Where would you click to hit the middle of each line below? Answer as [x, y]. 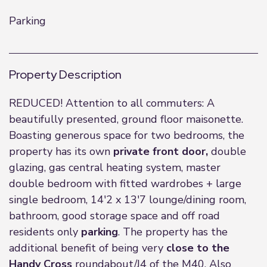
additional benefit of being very [88, 248]
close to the [198, 248]
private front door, [161, 151]
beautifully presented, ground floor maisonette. [126, 119]
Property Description [65, 74]
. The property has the [173, 232]
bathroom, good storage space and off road [114, 216]
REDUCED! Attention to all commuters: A [112, 103]
